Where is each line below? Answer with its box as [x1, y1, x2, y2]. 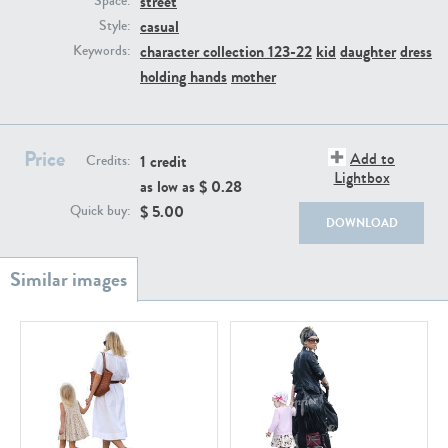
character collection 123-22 [140, 40, 312, 64]
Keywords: [73, 41, 130, 62]
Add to [350, 147, 395, 171]
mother [231, 65, 276, 89]
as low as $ [140, 175, 211, 199]
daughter [340, 40, 396, 64]
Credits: [86, 151, 130, 172]
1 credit [140, 150, 187, 174]
